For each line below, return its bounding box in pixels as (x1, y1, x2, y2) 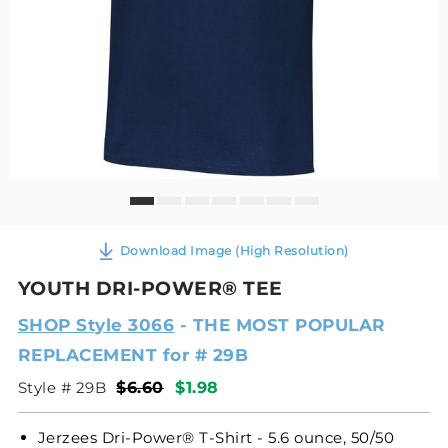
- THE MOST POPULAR (174, 314, 386, 335)
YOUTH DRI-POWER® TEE (17, 276, 283, 300)
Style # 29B (17, 377, 107, 397)
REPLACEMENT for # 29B (17, 344, 249, 365)
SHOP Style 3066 (17, 314, 175, 335)
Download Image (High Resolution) (119, 242, 349, 258)
